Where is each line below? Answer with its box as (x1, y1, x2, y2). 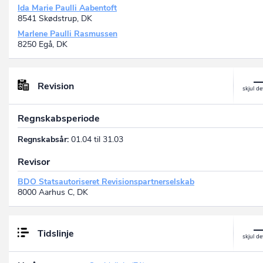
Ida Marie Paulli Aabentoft (18, 2, 117, 14)
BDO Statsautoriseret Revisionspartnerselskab (18, 176, 194, 187)
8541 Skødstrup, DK (18, 13, 92, 25)
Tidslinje (38, 227, 74, 240)
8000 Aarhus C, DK (18, 186, 88, 198)
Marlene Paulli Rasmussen (18, 28, 117, 40)
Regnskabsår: (18, 133, 69, 145)
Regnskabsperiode (18, 112, 100, 125)
